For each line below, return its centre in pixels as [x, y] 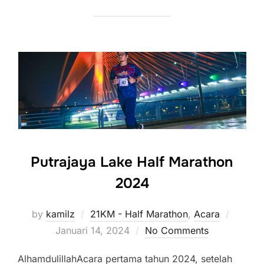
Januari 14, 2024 [93, 230]
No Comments [177, 230]
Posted [247, 213]
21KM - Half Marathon [139, 214]
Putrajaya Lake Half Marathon [131, 162]
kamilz [60, 214]
